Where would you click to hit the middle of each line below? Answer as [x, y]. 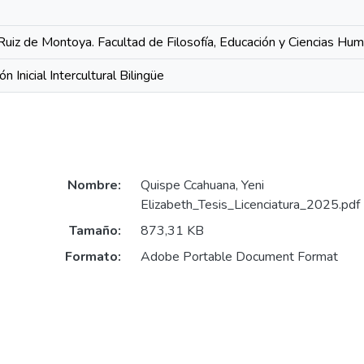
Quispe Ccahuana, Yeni [202, 186]
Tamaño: [95, 231]
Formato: [93, 257]
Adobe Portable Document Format [239, 257]
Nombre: [94, 186]
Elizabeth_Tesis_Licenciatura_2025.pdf [250, 205]
